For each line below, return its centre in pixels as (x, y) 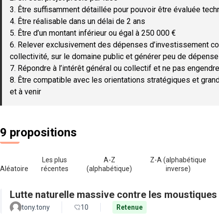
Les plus (55, 160)
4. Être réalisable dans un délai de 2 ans (77, 21)
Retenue (130, 207)
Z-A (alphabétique (178, 160)
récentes (55, 169)
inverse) (178, 169)
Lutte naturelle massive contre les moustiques (113, 195)
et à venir (25, 92)
